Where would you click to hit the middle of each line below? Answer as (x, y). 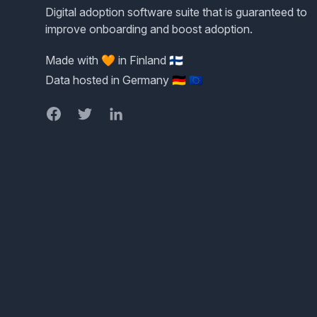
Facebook (71, 113)
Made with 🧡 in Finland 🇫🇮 (114, 60)
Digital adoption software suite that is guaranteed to (176, 12)
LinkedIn (128, 113)
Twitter (93, 113)
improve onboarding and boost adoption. (149, 29)
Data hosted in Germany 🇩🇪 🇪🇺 (124, 80)
